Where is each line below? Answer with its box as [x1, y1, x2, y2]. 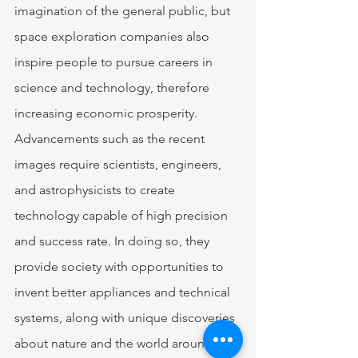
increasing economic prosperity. [14, 105, 201, 121]
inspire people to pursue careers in [14, 54, 216, 70]
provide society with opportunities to [14, 259, 227, 275]
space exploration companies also [14, 29, 213, 45]
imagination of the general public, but [14, 3, 233, 19]
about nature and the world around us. [14, 336, 235, 352]
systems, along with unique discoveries [14, 310, 238, 326]
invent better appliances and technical [14, 284, 233, 300]
